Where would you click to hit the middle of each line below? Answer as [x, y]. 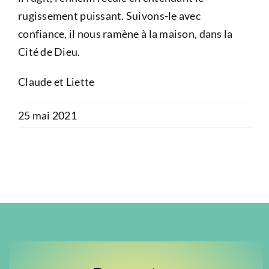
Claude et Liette [56, 82]
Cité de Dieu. [49, 52]
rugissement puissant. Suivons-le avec [109, 16]
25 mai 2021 [47, 116]
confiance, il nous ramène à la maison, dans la [125, 34]
